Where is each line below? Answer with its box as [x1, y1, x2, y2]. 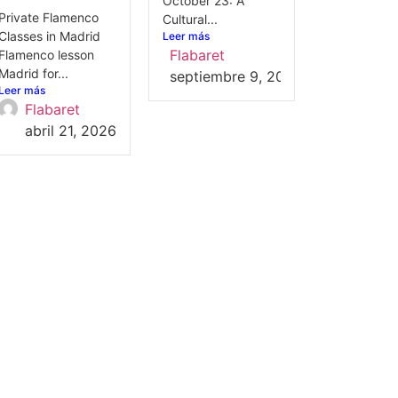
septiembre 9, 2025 [169, 67, 302, 85]
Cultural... [162, 11, 218, 27]
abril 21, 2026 [24, 122, 116, 140]
